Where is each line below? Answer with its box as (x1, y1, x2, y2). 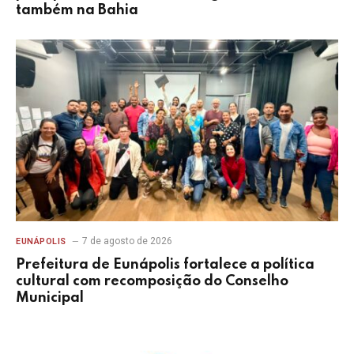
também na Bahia (16, 3, 138, 18)
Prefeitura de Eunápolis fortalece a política (16, 257, 314, 272)
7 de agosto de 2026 (81, 235, 172, 247)
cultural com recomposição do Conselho (16, 273, 288, 288)
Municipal (16, 290, 84, 305)
